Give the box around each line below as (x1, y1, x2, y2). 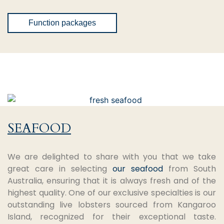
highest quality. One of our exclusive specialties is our (7, 186, 216, 198)
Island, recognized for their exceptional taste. (7, 210, 216, 222)
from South (163, 162, 216, 174)
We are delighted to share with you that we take (7, 150, 216, 162)
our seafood (112, 162, 163, 174)
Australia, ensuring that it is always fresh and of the (7, 174, 216, 186)
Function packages (28, 18, 96, 27)
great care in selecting (7, 162, 112, 174)
